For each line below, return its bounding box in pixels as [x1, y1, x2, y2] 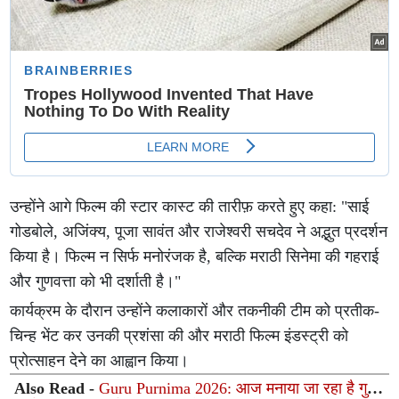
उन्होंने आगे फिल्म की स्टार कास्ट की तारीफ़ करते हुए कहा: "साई [10, 197, 370, 216]
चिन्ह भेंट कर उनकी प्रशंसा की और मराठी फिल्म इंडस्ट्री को [10, 326, 349, 345]
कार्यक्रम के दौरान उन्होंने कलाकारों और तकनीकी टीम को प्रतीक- [10, 301, 380, 320]
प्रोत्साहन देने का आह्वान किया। [10, 351, 190, 370]
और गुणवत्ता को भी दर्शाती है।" [10, 272, 182, 290]
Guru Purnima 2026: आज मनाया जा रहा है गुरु [99, 379, 378, 397]
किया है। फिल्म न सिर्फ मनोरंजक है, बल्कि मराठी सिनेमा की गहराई [10, 247, 379, 265]
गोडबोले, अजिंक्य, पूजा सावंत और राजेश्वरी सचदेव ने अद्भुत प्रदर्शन [10, 222, 388, 240]
